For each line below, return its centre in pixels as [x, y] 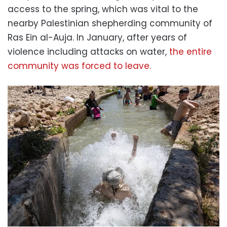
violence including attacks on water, [88, 51]
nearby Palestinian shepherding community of [110, 23]
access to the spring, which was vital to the [103, 9]
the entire [191, 51]
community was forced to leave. [79, 66]
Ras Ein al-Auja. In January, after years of [97, 37]
